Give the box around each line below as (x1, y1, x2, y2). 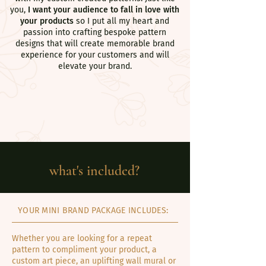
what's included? (49, 162, 140, 179)
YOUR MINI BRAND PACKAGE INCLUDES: (18, 205, 169, 216)
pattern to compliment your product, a (12, 245, 157, 255)
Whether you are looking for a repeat (12, 233, 152, 243)
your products (20, 16, 76, 26)
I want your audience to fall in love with (28, 5, 179, 15)
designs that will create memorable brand (15, 39, 175, 49)
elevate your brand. (58, 61, 132, 71)
